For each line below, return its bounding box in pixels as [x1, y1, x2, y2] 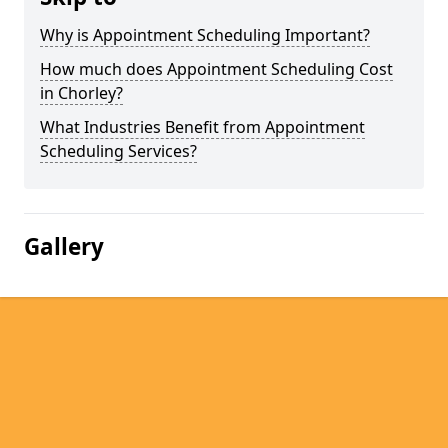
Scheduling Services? [40, 140, 197, 162]
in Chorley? [40, 82, 123, 104]
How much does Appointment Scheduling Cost [40, 58, 393, 80]
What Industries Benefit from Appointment [40, 116, 365, 138]
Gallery [24, 231, 104, 262]
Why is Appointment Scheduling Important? [40, 24, 370, 46]
